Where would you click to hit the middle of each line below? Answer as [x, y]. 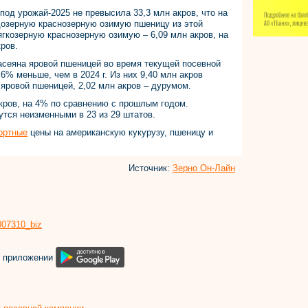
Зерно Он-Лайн [204, 168]
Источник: [151, 168]
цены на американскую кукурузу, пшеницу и [120, 132]
